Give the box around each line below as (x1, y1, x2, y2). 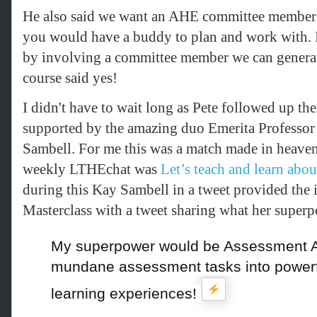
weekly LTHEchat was (23, 160, 161, 178)
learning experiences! (51, 284, 201, 302)
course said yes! (23, 69, 121, 86)
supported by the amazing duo (23, 119, 208, 137)
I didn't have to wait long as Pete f (23, 98, 226, 116)
